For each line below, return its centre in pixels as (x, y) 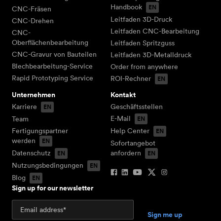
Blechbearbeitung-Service (52, 66)
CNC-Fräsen (32, 9)
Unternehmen (34, 95)
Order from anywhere (144, 67)
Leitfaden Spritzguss (143, 43)
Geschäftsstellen (137, 107)
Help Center (130, 131)
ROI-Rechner (131, 79)
